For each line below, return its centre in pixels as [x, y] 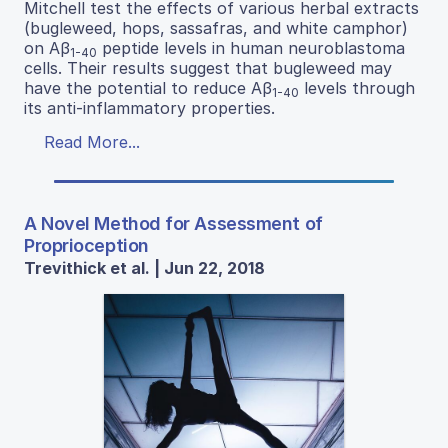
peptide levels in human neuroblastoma [251, 48]
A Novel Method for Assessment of [173, 224]
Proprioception [86, 246]
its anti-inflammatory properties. [149, 108]
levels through [357, 88]
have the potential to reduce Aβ [148, 88]
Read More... [92, 142]
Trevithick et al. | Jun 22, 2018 [144, 268]
